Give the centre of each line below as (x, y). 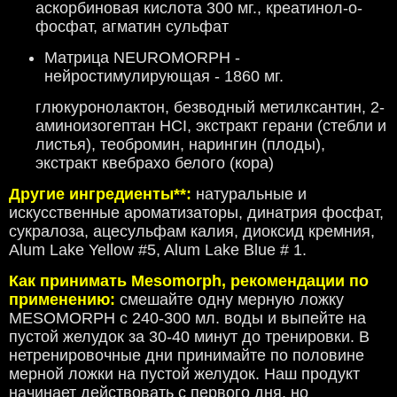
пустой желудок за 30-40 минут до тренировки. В (189, 337)
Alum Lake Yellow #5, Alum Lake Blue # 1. (158, 250)
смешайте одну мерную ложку (230, 300)
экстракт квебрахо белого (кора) (155, 163)
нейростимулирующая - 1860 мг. (164, 77)
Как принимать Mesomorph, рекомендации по (189, 281)
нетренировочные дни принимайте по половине (187, 356)
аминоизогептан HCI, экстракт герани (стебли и (211, 126)
